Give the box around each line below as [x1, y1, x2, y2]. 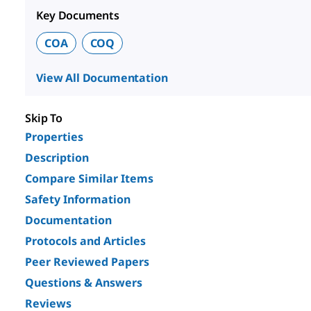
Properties [25, 128, 83, 144]
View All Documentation [36, 69, 168, 85]
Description [25, 149, 89, 165]
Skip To [25, 110, 63, 126]
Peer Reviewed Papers [25, 253, 149, 269]
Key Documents [36, 7, 119, 23]
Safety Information [25, 191, 131, 207]
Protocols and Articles [25, 233, 146, 249]
